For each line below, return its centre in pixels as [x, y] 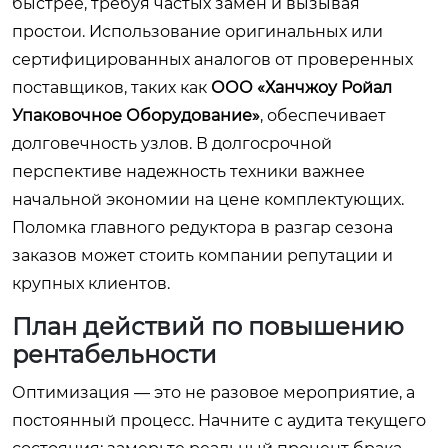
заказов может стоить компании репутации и [202, 255]
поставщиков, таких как [111, 87]
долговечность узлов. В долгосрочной [172, 143]
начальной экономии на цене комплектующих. [208, 199]
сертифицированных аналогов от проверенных [212, 59]
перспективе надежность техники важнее [188, 171]
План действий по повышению [208, 326]
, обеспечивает [323, 115]
